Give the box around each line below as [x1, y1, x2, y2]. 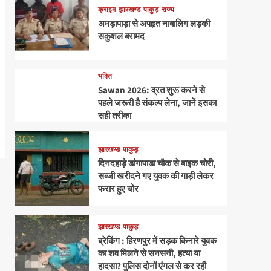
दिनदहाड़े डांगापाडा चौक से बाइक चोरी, [97, 157, 216, 171]
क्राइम [97, 5, 116, 16]
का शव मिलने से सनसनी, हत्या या [97, 247, 200, 260]
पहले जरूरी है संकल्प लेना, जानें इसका [97, 97, 217, 110]
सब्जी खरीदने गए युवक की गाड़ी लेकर [97, 170, 214, 183]
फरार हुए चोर [97, 183, 139, 196]
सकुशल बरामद [97, 30, 145, 44]
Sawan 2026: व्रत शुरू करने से [97, 84, 205, 97]
